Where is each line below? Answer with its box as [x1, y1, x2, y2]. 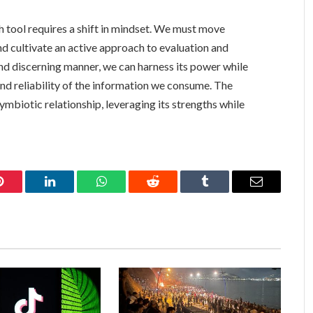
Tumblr [203, 185, 241, 198]
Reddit [152, 185, 186, 198]
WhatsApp [100, 185, 154, 198]
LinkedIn [48, 185, 95, 198]
